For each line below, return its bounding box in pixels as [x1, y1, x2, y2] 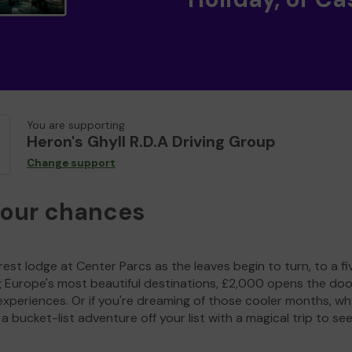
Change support [27, 156, 115, 170]
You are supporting [27, 119, 125, 133]
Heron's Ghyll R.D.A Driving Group [27, 131, 276, 152]
